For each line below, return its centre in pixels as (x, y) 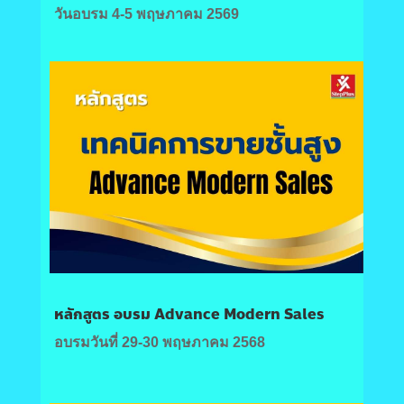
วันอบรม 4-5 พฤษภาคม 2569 (146, 14)
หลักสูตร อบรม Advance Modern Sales (189, 314)
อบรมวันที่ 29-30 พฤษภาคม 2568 (159, 342)
